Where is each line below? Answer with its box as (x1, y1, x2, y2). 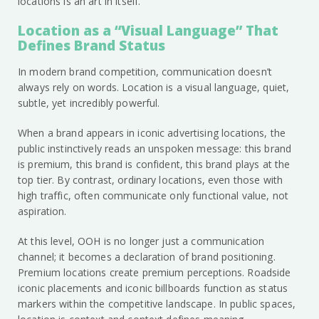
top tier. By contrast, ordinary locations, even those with (18, 173, 283, 187)
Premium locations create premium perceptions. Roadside (18, 266, 291, 280)
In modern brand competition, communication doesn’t (18, 65, 273, 79)
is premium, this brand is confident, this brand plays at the (18, 157, 291, 172)
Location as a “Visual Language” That (18, 21, 278, 41)
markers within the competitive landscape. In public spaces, (18, 297, 296, 311)
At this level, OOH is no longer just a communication (18, 234, 265, 249)
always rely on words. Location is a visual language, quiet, (18, 80, 290, 95)
